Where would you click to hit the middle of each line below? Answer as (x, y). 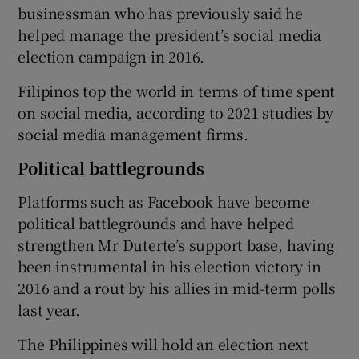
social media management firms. (133, 133)
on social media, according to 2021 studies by (175, 112)
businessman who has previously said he (160, 12)
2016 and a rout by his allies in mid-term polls (177, 287)
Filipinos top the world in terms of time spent (177, 90)
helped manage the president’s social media (170, 34)
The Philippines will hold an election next (163, 343)
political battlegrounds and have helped (156, 222)
